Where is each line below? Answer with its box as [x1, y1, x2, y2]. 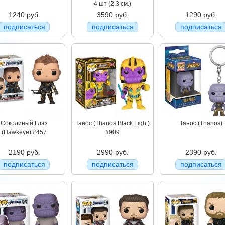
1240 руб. [8, 11, 40, 19]
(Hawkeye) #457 [2, 129, 47, 136]
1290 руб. [185, 11, 217, 19]
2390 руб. [185, 148, 217, 156]
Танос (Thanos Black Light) [75, 120, 150, 127]
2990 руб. [96, 148, 129, 156]
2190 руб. [8, 148, 40, 156]
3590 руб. [96, 11, 129, 19]
